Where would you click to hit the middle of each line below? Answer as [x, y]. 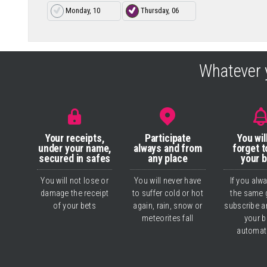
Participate [167, 138]
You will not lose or [74, 181]
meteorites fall [168, 219]
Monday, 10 [83, 10]
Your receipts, [74, 138]
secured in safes [74, 158]
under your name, [74, 148]
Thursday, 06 [160, 10]
